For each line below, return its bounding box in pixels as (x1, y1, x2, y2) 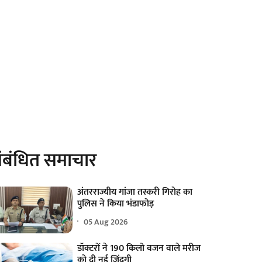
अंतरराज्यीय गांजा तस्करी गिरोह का (77, 184, 193, 201)
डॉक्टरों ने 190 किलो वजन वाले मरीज (77, 240, 201, 257)
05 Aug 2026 (84, 215, 129, 229)
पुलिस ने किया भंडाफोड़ (77, 196, 154, 212)
